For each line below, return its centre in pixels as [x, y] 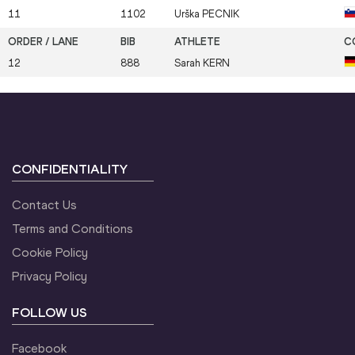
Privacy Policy [50, 277]
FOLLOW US [50, 313]
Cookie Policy [50, 253]
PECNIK [221, 14]
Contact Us [44, 205]
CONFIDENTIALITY [70, 170]
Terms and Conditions [73, 229]
